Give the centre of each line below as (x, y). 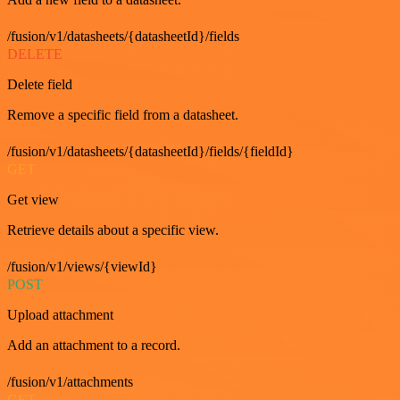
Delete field (40, 84)
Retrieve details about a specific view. (113, 230)
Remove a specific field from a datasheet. (123, 115)
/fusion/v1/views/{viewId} (82, 267)
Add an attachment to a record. (94, 345)
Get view (33, 200)
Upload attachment (60, 315)
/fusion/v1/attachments (70, 382)
